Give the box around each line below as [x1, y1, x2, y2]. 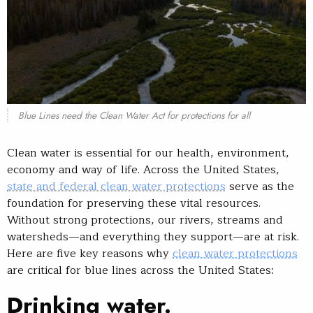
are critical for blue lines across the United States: [7, 261, 274, 280]
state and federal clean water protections [7, 177, 226, 196]
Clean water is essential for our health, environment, [7, 144, 289, 163]
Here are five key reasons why [7, 245, 173, 263]
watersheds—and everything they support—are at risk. [7, 228, 299, 247]
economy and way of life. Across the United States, [7, 161, 279, 180]
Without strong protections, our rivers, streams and [7, 211, 283, 230]
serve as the [226, 177, 294, 196]
